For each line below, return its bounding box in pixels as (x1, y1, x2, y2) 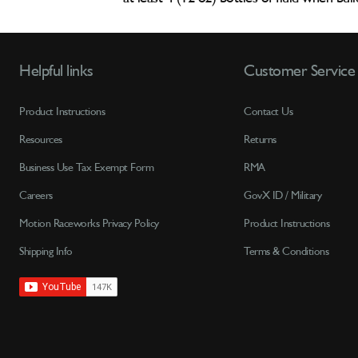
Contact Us (244, 106, 293, 117)
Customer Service (244, 64, 356, 80)
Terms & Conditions (244, 246, 329, 257)
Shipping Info (19, 246, 73, 257)
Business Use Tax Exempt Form (19, 162, 153, 173)
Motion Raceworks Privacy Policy (19, 218, 159, 229)
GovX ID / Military (244, 190, 322, 201)
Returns (244, 134, 276, 145)
